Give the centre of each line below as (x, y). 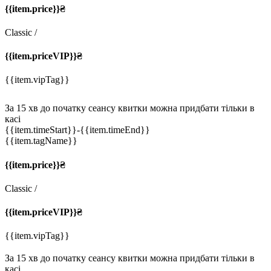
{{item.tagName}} (41, 141)
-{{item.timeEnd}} (113, 130)
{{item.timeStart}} (41, 130)
